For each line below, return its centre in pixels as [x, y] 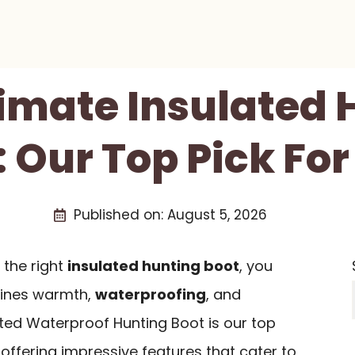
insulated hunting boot [153, 266]
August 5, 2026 [217, 215]
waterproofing [151, 294]
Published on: [120, 215]
